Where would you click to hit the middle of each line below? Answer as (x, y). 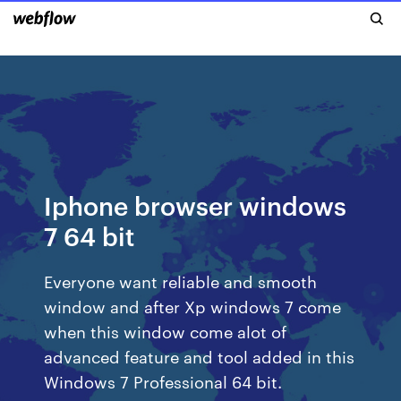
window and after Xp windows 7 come (193, 306)
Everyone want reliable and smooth (181, 281)
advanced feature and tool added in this (200, 356)
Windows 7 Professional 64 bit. (163, 381)
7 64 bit (90, 235)
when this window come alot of (166, 331)
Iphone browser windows (196, 205)
